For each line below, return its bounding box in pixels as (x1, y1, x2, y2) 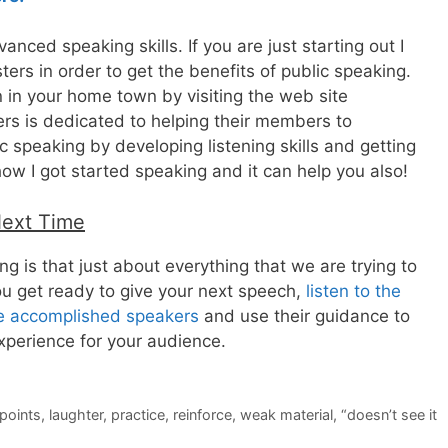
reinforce (172, 405, 232, 423)
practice (110, 405, 165, 423)
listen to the (306, 280, 401, 301)
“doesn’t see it (340, 405, 437, 423)
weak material (239, 405, 333, 423)
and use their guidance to (199, 305, 410, 326)
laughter (48, 405, 103, 423)
